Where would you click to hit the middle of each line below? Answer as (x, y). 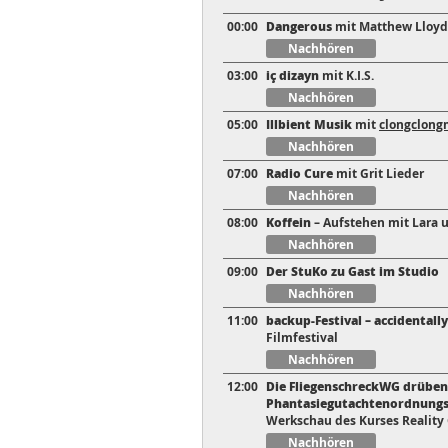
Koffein (288, 223)
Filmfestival (302, 338)
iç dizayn (294, 76)
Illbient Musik (310, 125)
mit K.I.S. (348, 76)
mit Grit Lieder (378, 174)
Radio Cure (299, 174)
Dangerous (299, 27)
